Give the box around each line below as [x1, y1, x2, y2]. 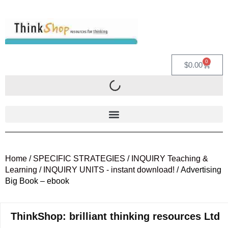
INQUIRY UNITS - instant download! [43, 165, 175, 175]
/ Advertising [175, 165, 221, 175]
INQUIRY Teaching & [131, 154, 208, 163]
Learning [5, 165, 37, 175]
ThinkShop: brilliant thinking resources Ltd [11, 211, 220, 222]
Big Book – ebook [5, 177, 69, 186]
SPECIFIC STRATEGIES [33, 154, 125, 163]
